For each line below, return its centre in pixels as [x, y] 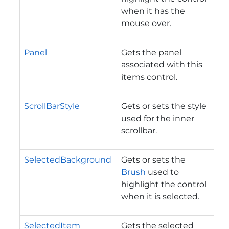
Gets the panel [151, 52]
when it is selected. [160, 196]
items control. [149, 77]
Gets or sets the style [164, 106]
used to [162, 172]
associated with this [162, 64]
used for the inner [158, 118]
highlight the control [164, 184]
